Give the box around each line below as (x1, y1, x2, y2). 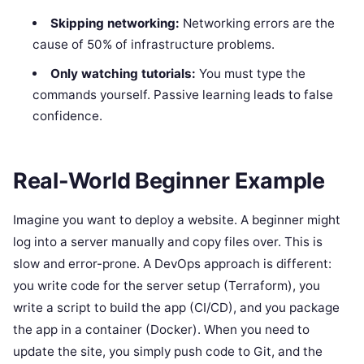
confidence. (32, 108, 103, 124)
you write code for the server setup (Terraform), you (13, 278, 320, 294)
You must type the (195, 66, 305, 82)
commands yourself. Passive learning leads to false (32, 87, 334, 103)
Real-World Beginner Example (13, 167, 325, 194)
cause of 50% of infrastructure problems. (32, 37, 275, 53)
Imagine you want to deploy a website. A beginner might (13, 212, 340, 228)
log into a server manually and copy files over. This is (13, 234, 323, 250)
